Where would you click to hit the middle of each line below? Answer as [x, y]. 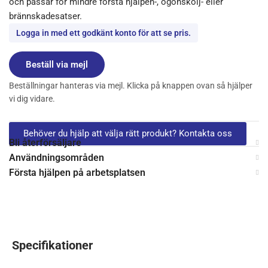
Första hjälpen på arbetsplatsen [77, 173]
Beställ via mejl [57, 65]
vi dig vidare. [32, 99]
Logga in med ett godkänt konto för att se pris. [103, 33]
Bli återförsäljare [45, 143]
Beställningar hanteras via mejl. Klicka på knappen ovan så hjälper [131, 86]
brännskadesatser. [45, 16]
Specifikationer [52, 246]
